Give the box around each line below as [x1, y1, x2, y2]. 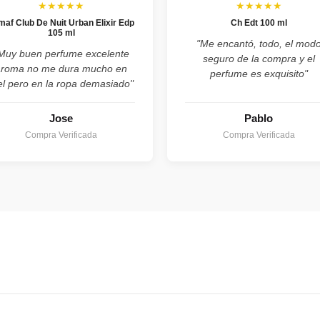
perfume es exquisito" [209, 67, 308, 79]
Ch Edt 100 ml [230, 17, 287, 28]
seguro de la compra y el [202, 52, 315, 64]
